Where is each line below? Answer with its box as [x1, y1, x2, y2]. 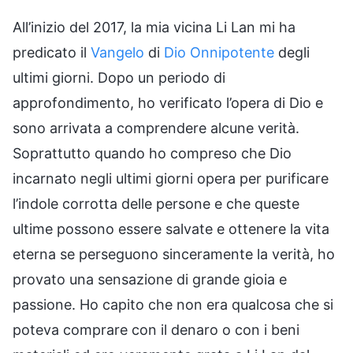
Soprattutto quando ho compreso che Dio [13, 144, 292, 162]
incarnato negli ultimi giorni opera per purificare [13, 169, 329, 187]
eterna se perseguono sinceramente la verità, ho [13, 245, 335, 262]
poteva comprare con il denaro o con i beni [13, 321, 299, 338]
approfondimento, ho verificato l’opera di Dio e [13, 94, 323, 111]
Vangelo [91, 43, 144, 61]
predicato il [13, 43, 91, 61]
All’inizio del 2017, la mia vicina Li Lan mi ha [13, 18, 295, 35]
